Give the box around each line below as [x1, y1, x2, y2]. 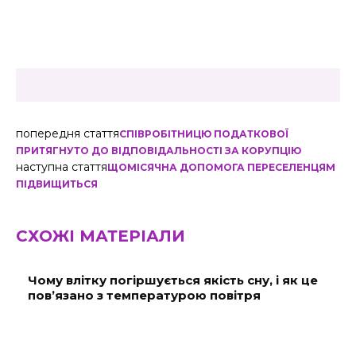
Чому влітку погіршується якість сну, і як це [28, 273, 318, 288]
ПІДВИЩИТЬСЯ [16, 178, 98, 191]
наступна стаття [16, 160, 107, 175]
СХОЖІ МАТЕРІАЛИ [16, 226, 185, 246]
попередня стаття [16, 126, 119, 141]
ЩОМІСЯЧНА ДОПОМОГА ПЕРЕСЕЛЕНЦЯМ [107, 161, 335, 174]
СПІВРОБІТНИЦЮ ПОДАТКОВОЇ [119, 128, 288, 141]
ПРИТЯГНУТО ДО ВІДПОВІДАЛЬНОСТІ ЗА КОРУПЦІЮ [16, 145, 301, 157]
